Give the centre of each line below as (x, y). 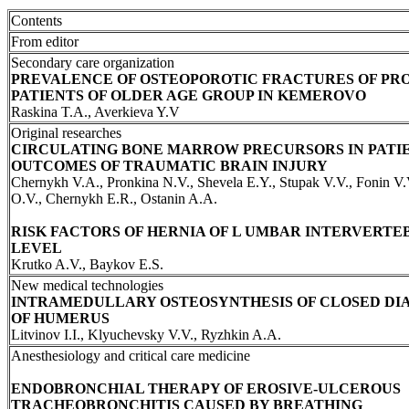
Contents (37, 20)
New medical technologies (87, 285)
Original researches (66, 132)
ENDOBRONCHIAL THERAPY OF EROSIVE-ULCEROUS (206, 388)
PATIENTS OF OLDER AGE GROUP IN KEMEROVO (189, 95)
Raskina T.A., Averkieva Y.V (95, 111)
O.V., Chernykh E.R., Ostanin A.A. (114, 198)
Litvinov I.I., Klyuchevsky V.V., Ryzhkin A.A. (146, 334)
